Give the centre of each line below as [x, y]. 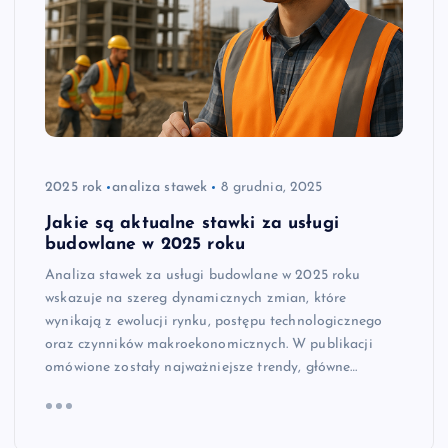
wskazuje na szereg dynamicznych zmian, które [196, 298]
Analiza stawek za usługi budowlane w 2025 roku [203, 275]
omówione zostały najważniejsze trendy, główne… [201, 367]
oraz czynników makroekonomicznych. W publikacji [209, 344]
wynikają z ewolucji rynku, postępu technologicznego [214, 321]
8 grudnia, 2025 [272, 187]
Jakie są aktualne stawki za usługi [192, 223]
